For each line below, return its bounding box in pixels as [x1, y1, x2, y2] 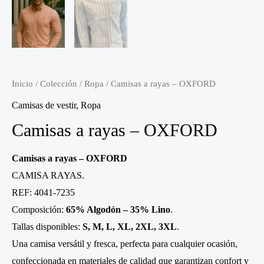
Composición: [12, 204, 66, 214]
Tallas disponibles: [12, 221, 82, 232]
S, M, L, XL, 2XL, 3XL [82, 221, 177, 232]
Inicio [12, 78, 33, 88]
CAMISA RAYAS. [12, 170, 84, 180]
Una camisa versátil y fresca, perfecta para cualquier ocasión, [12, 238, 237, 249]
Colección [40, 78, 77, 88]
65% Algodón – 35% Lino [66, 204, 170, 214]
